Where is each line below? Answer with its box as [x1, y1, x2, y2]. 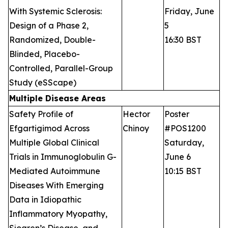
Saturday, [164, 137, 204, 148]
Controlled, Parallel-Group [9, 63, 113, 74]
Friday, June [164, 6, 214, 17]
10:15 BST [164, 166, 202, 177]
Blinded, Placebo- [9, 49, 80, 60]
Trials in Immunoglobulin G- [9, 152, 117, 162]
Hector [123, 109, 150, 120]
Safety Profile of [9, 109, 73, 120]
